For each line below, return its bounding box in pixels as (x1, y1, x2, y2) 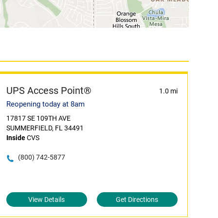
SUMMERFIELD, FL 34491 (6, 124, 84, 132)
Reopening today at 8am (6, 100, 85, 109)
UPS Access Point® (6, 85, 91, 96)
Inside (6, 134, 25, 142)
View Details (28, 196, 65, 203)
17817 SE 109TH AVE (6, 114, 71, 122)
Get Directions (116, 196, 159, 203)
